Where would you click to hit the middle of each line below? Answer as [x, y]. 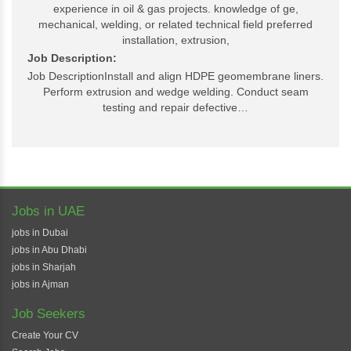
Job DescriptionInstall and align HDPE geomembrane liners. [175, 76]
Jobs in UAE [48, 211]
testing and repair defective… [175, 107]
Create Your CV [45, 335]
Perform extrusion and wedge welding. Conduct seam [175, 92]
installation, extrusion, [175, 40]
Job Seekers [49, 314]
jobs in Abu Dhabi [49, 250]
